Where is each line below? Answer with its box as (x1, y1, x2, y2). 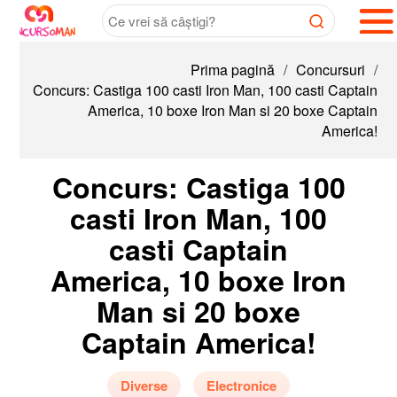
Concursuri (276, 59, 346, 80)
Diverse (101, 376, 148, 395)
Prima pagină (170, 59, 255, 80)
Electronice (187, 376, 257, 395)
